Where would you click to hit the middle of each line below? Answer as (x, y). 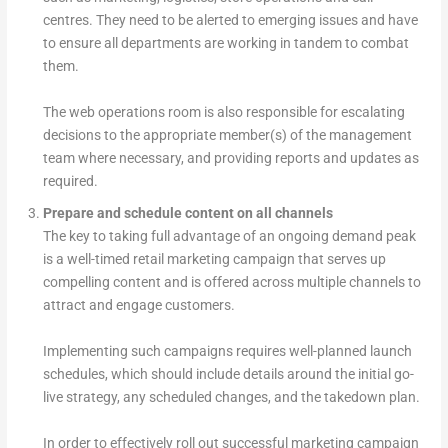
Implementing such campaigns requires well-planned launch (227, 351)
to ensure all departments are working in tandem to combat (225, 42)
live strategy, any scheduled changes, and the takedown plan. (231, 397)
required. (70, 180)
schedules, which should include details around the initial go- (228, 374)
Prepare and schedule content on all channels (187, 213)
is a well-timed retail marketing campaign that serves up (214, 259)
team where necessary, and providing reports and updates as (230, 157)
